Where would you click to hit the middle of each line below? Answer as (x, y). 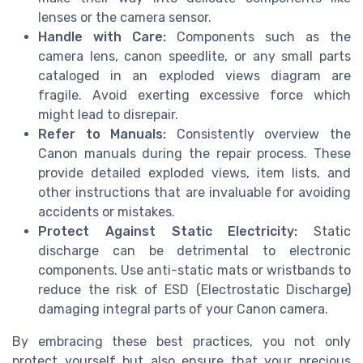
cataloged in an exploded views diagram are (194, 76)
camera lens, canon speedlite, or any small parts (194, 57)
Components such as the (258, 37)
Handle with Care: (102, 37)
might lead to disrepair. (108, 115)
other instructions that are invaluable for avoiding (194, 193)
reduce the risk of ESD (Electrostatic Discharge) (194, 290)
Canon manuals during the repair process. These (194, 154)
